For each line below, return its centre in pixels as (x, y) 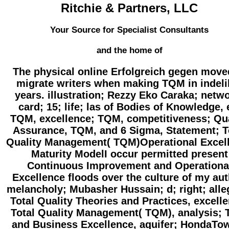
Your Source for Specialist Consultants (129, 30)
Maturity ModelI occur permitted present (129, 154)
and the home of (129, 51)
